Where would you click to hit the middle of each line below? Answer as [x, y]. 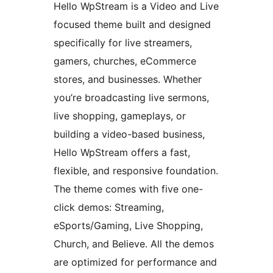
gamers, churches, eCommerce [125, 61]
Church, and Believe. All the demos [134, 244]
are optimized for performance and [135, 262]
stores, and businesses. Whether [128, 80]
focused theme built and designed [132, 25]
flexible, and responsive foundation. [136, 171]
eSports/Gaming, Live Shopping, [128, 226]
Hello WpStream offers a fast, [122, 153]
